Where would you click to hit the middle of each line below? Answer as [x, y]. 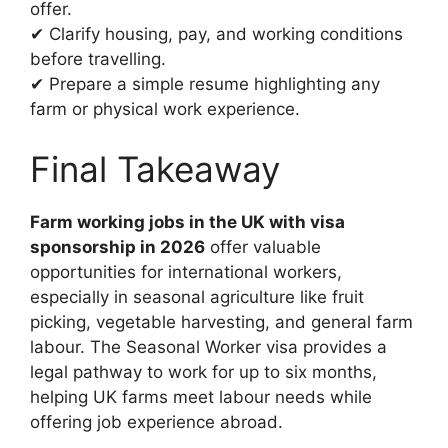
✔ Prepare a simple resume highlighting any [205, 84]
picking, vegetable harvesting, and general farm [221, 321]
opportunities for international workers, [186, 271]
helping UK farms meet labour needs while [201, 396]
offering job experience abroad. [156, 421]
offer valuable [263, 246]
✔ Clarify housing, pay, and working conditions [216, 34]
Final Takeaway [155, 168]
